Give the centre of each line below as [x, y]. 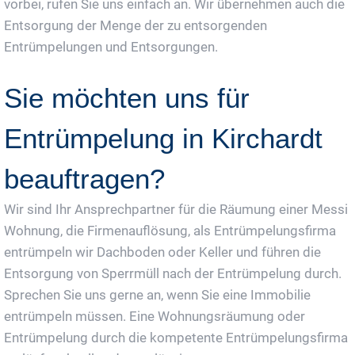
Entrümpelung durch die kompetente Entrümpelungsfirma [176, 337]
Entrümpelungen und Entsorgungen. [111, 46]
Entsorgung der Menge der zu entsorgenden [136, 25]
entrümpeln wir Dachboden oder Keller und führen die [162, 252]
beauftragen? [84, 178]
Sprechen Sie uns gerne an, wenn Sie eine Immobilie [157, 294]
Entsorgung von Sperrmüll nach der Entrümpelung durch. [173, 273]
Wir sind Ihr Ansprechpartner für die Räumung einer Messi [176, 209]
